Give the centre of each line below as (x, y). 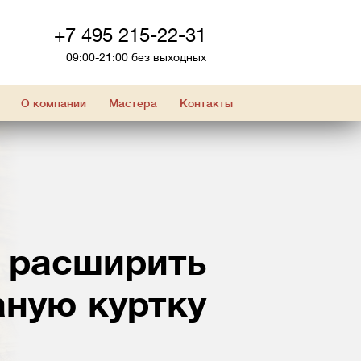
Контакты (206, 103)
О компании (53, 103)
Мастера (133, 103)
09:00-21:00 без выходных (136, 57)
